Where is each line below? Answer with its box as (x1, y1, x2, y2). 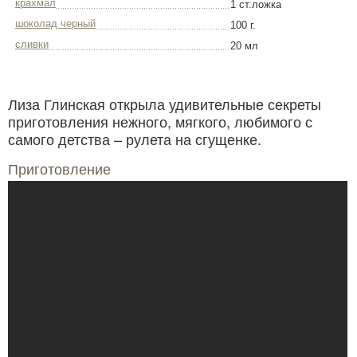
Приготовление (8, 158, 111, 179)
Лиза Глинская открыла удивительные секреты (8, 93, 321, 115)
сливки (15, 38, 49, 51)
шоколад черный (15, 18, 96, 30)
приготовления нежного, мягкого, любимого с (8, 111, 312, 132)
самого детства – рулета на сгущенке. (8, 128, 261, 150)
